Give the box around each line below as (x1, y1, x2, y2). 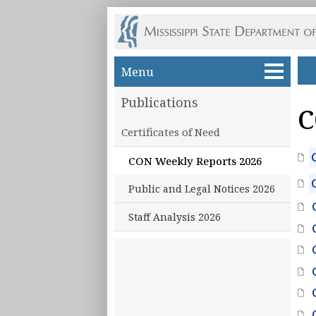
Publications (121, 94, 198, 111)
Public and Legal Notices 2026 (128, 182, 275, 195)
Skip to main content (121, 56, 240, 73)
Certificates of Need (121, 125, 220, 139)
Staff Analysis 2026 (128, 210, 221, 224)
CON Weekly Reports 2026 (128, 154, 262, 168)
